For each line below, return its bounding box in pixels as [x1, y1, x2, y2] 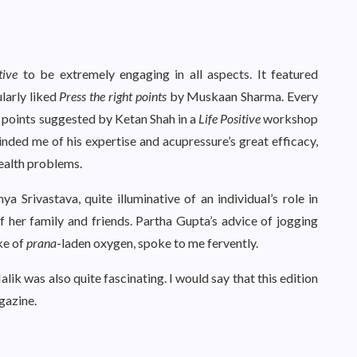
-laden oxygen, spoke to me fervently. [57, 235, 258, 250]
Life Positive [198, 111, 261, 126]
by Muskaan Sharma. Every [166, 88, 319, 104]
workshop [260, 111, 318, 126]
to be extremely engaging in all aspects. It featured [18, 66, 319, 81]
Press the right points [59, 88, 167, 104]
